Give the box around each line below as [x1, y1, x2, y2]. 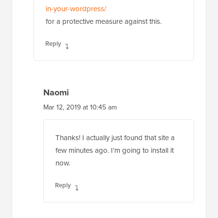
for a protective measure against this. [46, 16, 162, 27]
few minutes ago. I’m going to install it [55, 145, 174, 156]
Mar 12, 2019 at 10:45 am [43, 102, 117, 112]
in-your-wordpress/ [46, 3, 106, 14]
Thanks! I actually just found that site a [55, 132, 175, 143]
